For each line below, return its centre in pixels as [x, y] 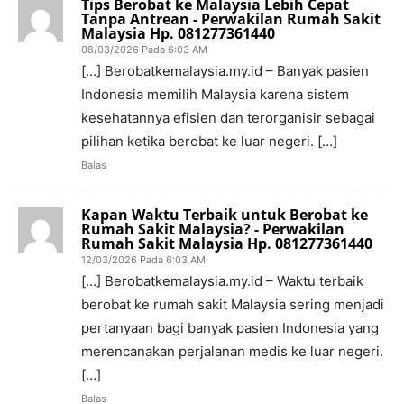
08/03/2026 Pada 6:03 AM [144, 49]
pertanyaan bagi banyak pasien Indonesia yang [230, 327]
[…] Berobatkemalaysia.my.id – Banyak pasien [225, 70]
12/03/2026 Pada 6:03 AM [143, 259]
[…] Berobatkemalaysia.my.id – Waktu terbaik [222, 280]
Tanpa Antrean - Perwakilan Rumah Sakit [231, 18]
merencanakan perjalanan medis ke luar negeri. [232, 351]
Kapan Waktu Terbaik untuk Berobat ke [225, 214]
